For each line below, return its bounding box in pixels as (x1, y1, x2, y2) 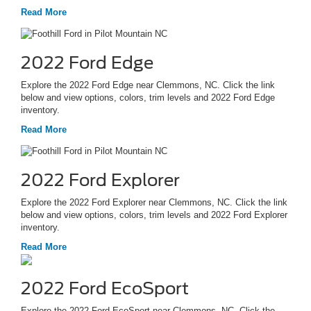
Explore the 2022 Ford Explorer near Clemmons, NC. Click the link (21, 196, 287, 208)
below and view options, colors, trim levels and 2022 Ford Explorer (21, 209, 287, 220)
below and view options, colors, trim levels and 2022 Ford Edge (21, 92, 275, 103)
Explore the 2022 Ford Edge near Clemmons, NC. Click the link (21, 79, 275, 90)
